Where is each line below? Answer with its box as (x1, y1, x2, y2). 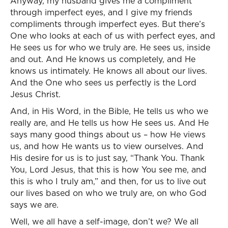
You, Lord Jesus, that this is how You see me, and (10, 164, 207, 175)
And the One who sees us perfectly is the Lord (10, 77, 196, 88)
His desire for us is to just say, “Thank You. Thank (10, 152, 205, 163)
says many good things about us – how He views (10, 129, 206, 140)
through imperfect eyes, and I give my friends (10, 7, 192, 18)
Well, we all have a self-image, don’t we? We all (10, 216, 198, 227)
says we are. (10, 199, 59, 210)
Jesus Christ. (10, 89, 61, 100)
